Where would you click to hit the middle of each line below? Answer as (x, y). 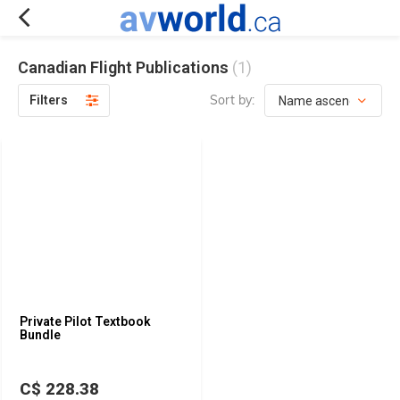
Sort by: (232, 100)
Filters (49, 100)
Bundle (40, 335)
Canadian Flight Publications (125, 67)
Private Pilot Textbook (85, 321)
